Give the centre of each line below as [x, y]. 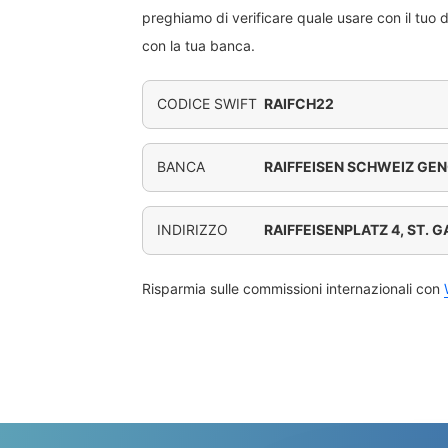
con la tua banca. [198, 45]
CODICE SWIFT [207, 103]
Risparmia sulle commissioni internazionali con [293, 288]
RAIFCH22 [299, 103]
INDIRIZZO [192, 229]
